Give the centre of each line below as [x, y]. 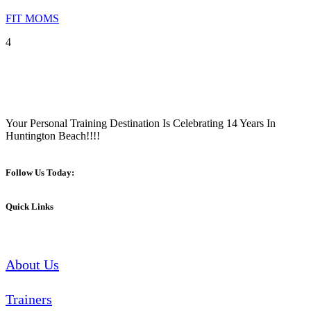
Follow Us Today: [40, 173]
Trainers [29, 299]
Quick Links [30, 206]
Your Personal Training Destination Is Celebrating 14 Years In [141, 124]
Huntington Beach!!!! [53, 136]
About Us [32, 264]
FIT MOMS [32, 19]
